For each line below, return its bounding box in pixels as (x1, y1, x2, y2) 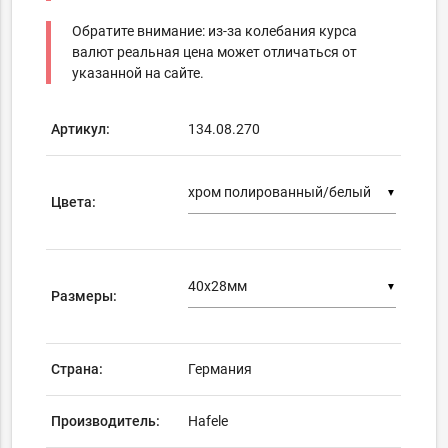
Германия (188, 361, 253, 378)
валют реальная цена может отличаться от (72, 44, 358, 61)
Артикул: (51, 121, 111, 138)
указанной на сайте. (72, 65, 205, 82)
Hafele (188, 413, 229, 430)
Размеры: (51, 288, 118, 305)
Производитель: (51, 413, 161, 430)
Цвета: (51, 194, 97, 211)
